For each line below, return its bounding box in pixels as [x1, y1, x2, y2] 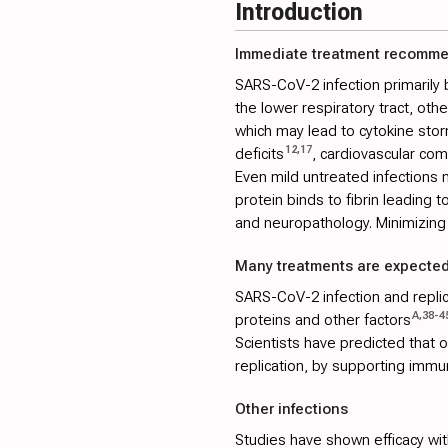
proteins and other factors [234, 311, 411, 330]
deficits [234, 145, 284, 164]
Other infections [234, 400, 348, 419]
